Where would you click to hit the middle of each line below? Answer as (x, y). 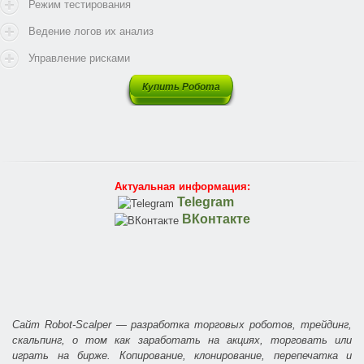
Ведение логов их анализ (91, 32)
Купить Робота (181, 87)
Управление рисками (79, 58)
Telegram (207, 202)
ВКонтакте (216, 219)
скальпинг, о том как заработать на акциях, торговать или (182, 340)
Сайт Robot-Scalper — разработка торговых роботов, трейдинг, (182, 325)
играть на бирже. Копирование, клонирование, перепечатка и (182, 356)
